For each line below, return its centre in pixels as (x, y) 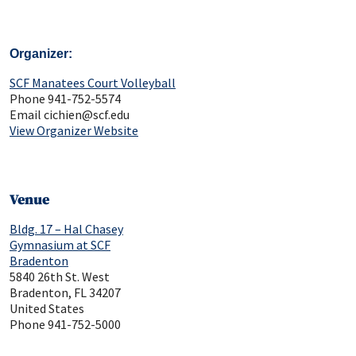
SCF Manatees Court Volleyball (93, 82)
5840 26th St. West (60, 276)
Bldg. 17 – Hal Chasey (66, 228)
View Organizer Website (74, 130)
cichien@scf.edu (87, 114)
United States (47, 308)
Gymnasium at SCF (60, 244)
